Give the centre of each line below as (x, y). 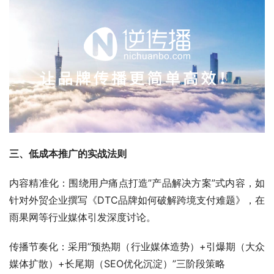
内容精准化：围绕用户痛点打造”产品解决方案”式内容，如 (137, 183)
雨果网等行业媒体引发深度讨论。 (83, 217)
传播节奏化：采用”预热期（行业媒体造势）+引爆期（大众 (137, 247)
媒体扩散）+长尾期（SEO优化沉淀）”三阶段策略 (117, 264)
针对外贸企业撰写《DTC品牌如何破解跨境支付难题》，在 (137, 200)
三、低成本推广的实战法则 (68, 154)
